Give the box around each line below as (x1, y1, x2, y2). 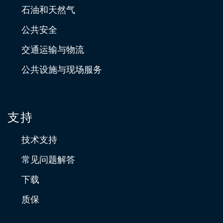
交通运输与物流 (21, 44, 84, 55)
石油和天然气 (21, 4, 75, 15)
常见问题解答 (21, 154, 75, 165)
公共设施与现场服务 (21, 64, 102, 75)
